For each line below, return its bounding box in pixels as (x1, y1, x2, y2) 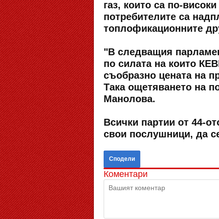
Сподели (109, 155, 135, 162)
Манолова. (104, 93, 155, 104)
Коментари (104, 169, 148, 179)
